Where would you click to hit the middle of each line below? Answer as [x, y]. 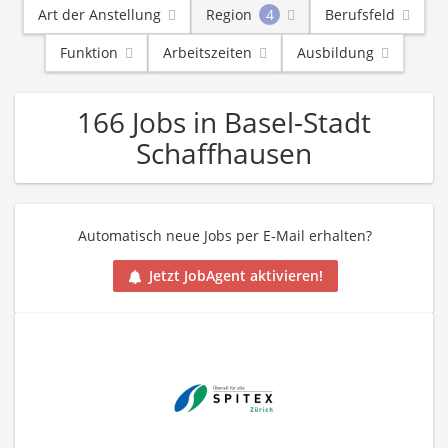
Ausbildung [335, 52]
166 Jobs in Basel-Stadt [224, 122]
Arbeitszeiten [207, 52]
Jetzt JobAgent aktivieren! [235, 276]
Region [229, 14]
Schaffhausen [224, 153]
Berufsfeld [360, 14]
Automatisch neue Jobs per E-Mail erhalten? [225, 235]
